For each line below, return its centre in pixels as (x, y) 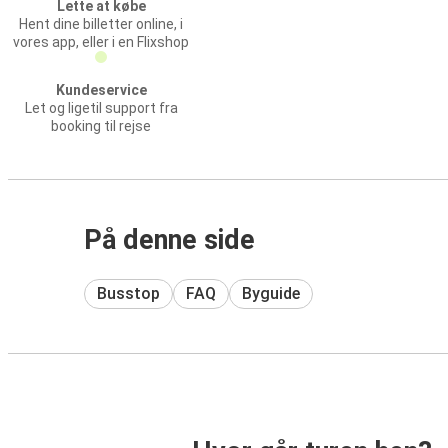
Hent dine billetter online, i (101, 24)
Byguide (271, 293)
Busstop (128, 293)
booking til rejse (101, 126)
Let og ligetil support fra (101, 108)
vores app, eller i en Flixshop (101, 42)
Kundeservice (101, 90)
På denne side (169, 240)
